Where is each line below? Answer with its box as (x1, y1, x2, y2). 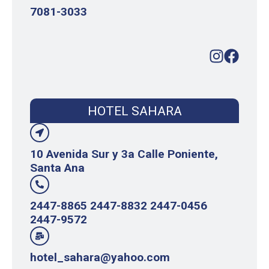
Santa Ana (30, 161, 85, 175)
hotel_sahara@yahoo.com (30, 250, 170, 265)
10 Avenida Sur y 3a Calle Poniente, (30, 147, 218, 162)
